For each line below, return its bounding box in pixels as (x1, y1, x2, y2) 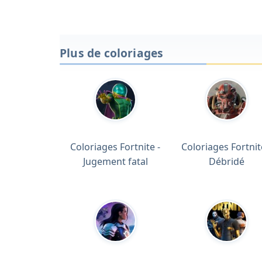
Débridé (208, 154, 244, 168)
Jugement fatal (82, 154, 148, 168)
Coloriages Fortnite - (70, 140, 160, 153)
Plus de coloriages (60, 44, 164, 61)
